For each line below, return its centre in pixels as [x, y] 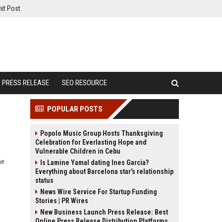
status [44, 180]
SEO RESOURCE [84, 83]
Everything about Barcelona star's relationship [104, 171]
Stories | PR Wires [62, 201]
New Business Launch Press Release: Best [104, 212]
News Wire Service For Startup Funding [99, 192]
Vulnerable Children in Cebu [78, 151]
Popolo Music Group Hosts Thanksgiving [102, 133]
